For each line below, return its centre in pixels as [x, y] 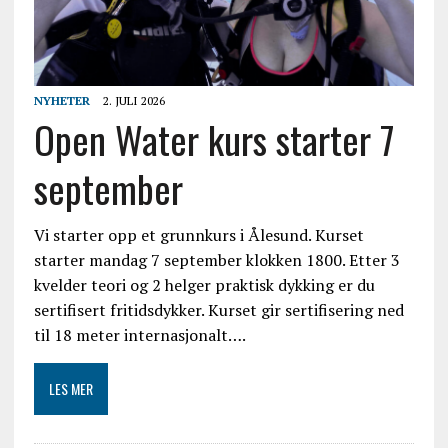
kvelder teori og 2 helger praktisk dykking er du [204, 284]
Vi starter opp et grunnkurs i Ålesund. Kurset [198, 234]
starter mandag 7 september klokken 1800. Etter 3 [216, 259]
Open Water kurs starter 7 [214, 138]
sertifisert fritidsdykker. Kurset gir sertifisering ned [218, 309]
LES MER [70, 388]
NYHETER [61, 100]
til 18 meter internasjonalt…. [139, 334]
